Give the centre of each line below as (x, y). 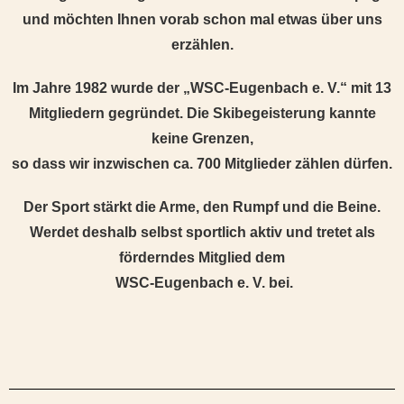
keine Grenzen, (202, 138)
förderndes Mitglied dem (202, 257)
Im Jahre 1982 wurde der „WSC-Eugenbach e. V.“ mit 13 (202, 88)
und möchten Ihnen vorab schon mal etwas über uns (202, 19)
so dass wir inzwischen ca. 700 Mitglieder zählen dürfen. (202, 164)
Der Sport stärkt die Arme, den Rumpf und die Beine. (202, 207)
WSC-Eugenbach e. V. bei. (202, 283)
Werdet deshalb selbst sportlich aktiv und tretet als (202, 232)
